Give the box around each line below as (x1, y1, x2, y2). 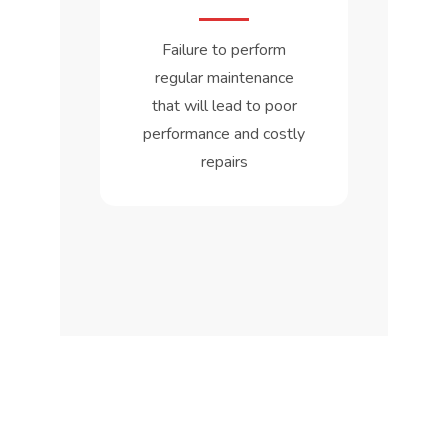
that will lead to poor (151, 94, 297, 117)
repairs (200, 150, 248, 173)
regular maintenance (154, 66, 294, 89)
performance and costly (143, 122, 305, 145)
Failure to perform (162, 38, 286, 61)
